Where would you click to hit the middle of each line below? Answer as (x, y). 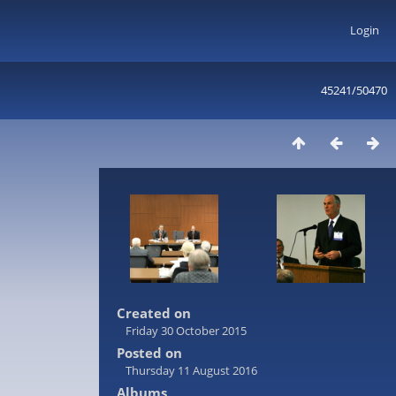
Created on (154, 313)
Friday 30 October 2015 (186, 331)
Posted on (149, 353)
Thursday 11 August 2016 (191, 370)
